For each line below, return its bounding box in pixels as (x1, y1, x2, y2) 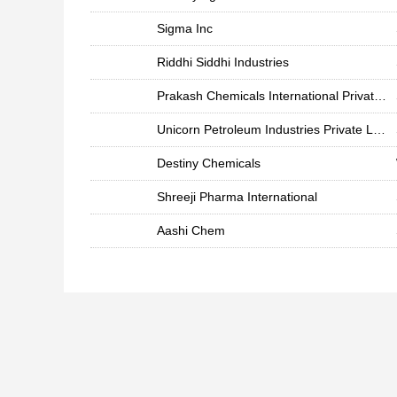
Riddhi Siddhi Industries (157, 55, 289, 69)
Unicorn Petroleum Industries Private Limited (373, 122, 385, 136)
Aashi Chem (157, 223, 225, 237)
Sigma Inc (157, 21, 213, 35)
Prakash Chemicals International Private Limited (374, 89, 386, 103)
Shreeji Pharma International (157, 190, 317, 204)
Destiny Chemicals (157, 156, 261, 170)
